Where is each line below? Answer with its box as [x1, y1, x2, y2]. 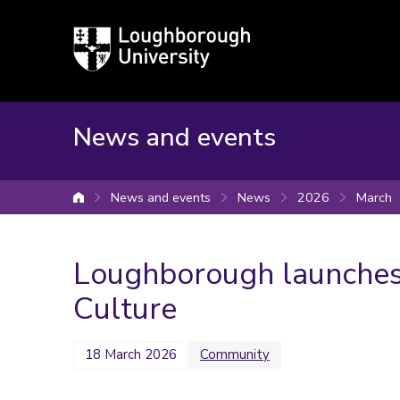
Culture [73, 288, 177, 329]
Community [200, 346, 270, 363]
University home [84, 192, 175, 209]
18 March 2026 [85, 346, 177, 363]
